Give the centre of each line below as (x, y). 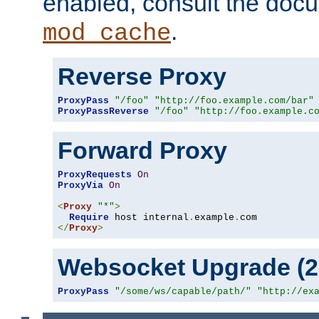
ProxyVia (80, 185)
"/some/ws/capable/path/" (183, 291)
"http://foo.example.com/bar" (234, 100)
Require (89, 217)
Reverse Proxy (142, 76)
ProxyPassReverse (103, 111)
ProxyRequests (95, 174)
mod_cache (107, 33)
